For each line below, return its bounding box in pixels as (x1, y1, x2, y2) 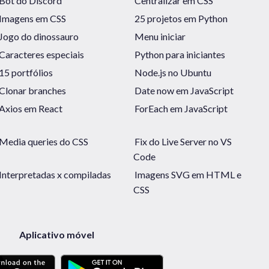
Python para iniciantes (134, 48, 226, 60)
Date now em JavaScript (134, 84, 234, 96)
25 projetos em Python (134, 12, 228, 24)
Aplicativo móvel (19, 228, 94, 240)
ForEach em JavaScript (134, 102, 228, 114)
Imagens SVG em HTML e (134, 168, 242, 180)
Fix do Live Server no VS (134, 135, 232, 147)
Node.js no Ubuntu (134, 66, 212, 78)
